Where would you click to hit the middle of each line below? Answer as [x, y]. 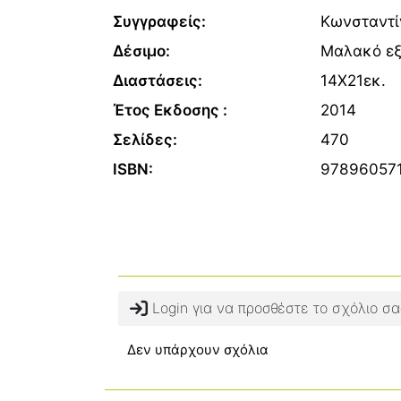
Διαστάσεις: [158, 80]
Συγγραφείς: [159, 21]
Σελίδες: [145, 139]
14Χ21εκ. [353, 80]
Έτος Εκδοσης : [170, 110]
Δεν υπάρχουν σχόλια [198, 350]
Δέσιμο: [141, 51]
